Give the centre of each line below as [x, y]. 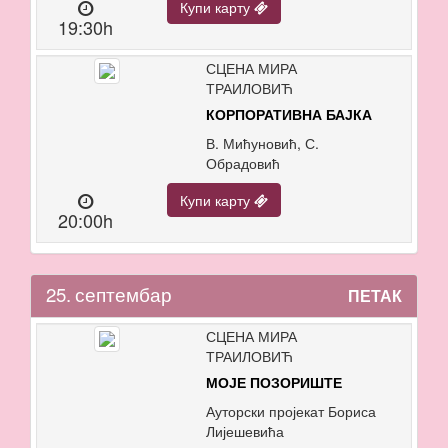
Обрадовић [242, 162]
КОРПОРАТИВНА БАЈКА [288, 114]
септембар [123, 293]
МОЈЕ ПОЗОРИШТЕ [273, 382]
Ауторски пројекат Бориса [290, 410]
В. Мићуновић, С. [262, 142]
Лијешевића [244, 430]
